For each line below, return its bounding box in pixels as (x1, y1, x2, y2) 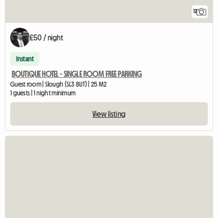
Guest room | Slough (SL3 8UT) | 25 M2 (10, 81, 107, 88)
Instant (16, 55, 34, 63)
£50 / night (30, 34, 63, 42)
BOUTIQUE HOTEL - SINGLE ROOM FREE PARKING (12, 70, 142, 78)
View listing (92, 110, 126, 118)
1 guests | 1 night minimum (10, 90, 76, 97)
